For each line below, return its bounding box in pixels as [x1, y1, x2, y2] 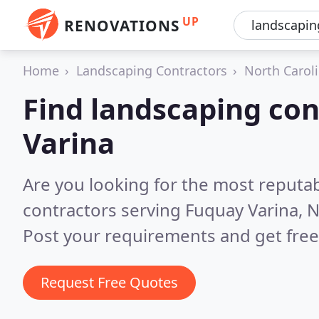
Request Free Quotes [41, 273, 178, 292]
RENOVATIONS [64, 16, 179, 36]
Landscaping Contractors [76, 62, 227, 79]
